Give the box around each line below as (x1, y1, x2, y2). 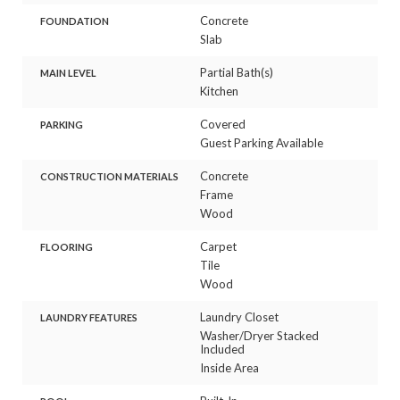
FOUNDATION (39, 14, 109, 27)
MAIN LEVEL (39, 66, 96, 79)
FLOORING (39, 240, 93, 253)
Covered (200, 116, 246, 131)
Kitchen (200, 83, 238, 98)
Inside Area (200, 360, 259, 375)
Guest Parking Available (200, 135, 323, 150)
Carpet (200, 238, 237, 254)
